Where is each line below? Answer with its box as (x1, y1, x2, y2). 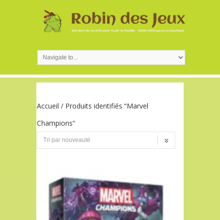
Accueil (37, 101, 59, 110)
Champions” (37, 118, 75, 128)
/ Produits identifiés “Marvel (59, 101, 148, 110)
